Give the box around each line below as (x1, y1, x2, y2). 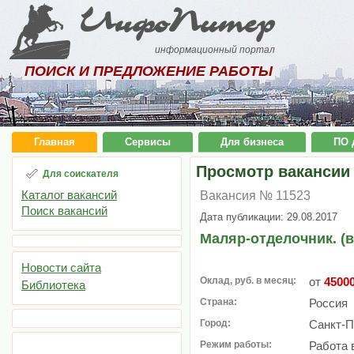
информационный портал (155, 44, 276, 55)
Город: (200, 318, 231, 329)
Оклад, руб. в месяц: (200, 275, 296, 286)
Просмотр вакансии (196, 163, 350, 180)
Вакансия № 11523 (200, 189, 311, 202)
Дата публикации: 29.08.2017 (200, 211, 337, 223)
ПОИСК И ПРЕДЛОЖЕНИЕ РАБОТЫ (24, 63, 273, 79)
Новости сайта (21, 261, 101, 274)
